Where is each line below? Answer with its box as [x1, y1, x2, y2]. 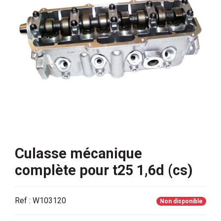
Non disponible [159, 198, 203, 205]
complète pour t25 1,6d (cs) [15, 162, 193, 179]
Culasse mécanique [15, 145, 142, 162]
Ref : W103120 [15, 196, 66, 206]
